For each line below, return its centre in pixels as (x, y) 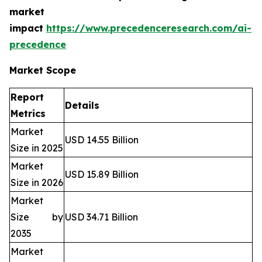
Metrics (28, 114)
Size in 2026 (37, 183)
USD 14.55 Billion (102, 140)
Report (27, 97)
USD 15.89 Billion (102, 175)
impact (28, 28)
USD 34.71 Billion (101, 217)
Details (82, 106)
